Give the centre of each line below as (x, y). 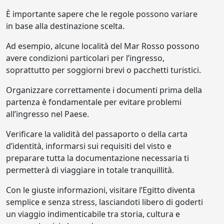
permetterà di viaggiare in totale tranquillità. (90, 170)
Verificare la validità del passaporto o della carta (97, 134)
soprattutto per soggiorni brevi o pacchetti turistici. (103, 70)
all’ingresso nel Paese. (47, 114)
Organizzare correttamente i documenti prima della (104, 90)
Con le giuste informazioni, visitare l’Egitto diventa (100, 190)
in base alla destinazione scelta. (65, 26)
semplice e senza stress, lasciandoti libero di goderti (104, 202)
